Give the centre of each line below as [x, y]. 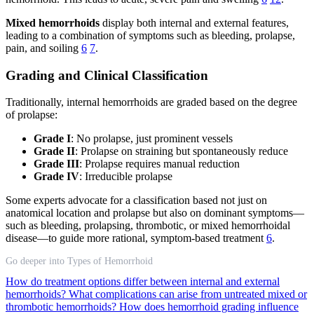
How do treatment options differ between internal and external [143, 282]
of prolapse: [32, 115]
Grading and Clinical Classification [107, 75]
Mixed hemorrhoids [53, 22]
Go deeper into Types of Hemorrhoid [79, 261]
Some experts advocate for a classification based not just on [136, 200]
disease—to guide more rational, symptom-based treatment [136, 238]
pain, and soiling [43, 48]
